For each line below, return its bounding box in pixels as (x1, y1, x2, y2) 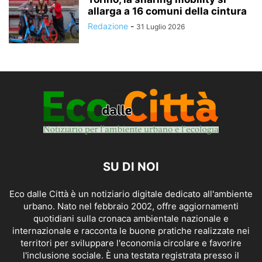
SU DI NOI (103, 160, 159, 174)
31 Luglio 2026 (136, 22, 185, 32)
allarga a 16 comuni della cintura (88, 5, 247, 18)
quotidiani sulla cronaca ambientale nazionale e (33, 213, 229, 225)
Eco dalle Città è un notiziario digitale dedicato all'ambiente (9, 188, 253, 200)
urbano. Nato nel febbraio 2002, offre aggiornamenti (23, 201, 239, 212)
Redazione (88, 21, 128, 32)
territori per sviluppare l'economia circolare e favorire (20, 237, 242, 249)
